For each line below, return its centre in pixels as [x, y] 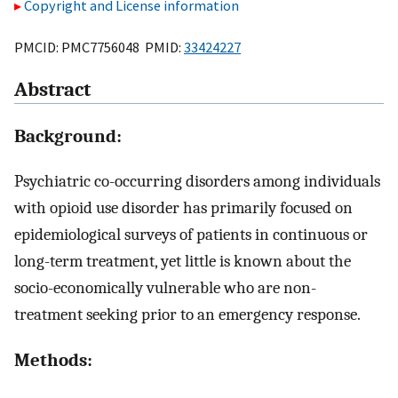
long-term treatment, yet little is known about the [183, 261]
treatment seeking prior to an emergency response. [187, 314]
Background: [68, 135]
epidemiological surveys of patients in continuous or [191, 234]
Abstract [52, 90]
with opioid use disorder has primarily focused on [183, 207]
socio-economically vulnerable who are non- [165, 287]
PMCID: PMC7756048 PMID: [99, 47]
